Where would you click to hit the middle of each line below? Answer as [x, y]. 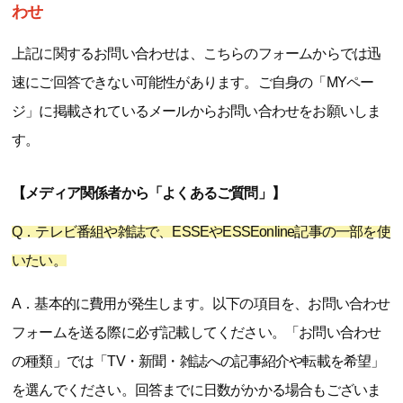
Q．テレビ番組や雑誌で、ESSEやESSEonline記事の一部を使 [201, 232]
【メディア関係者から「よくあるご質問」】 [148, 193]
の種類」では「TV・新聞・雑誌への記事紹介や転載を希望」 [198, 361]
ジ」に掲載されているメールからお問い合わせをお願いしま [197, 111]
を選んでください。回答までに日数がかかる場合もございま [197, 390]
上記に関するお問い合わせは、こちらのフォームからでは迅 [197, 54]
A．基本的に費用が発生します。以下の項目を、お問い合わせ [201, 304]
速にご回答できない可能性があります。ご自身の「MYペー [193, 82]
